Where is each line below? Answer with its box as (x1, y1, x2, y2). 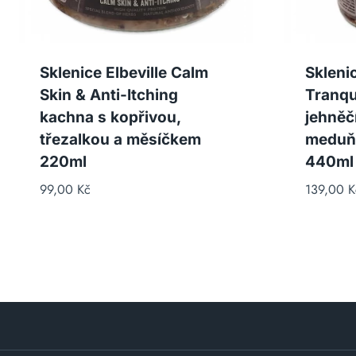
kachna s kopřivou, (39, 107, 180, 126)
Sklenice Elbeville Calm (39, 63, 208, 82)
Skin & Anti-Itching (39, 85, 178, 104)
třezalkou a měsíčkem (39, 130, 201, 149)
